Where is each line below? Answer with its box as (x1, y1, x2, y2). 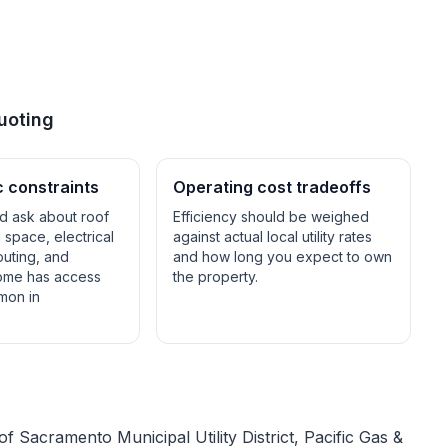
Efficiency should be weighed (173, 208, 370, 225)
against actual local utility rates (173, 228, 373, 245)
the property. (173, 268, 259, 285)
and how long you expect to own (173, 248, 393, 265)
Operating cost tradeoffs (173, 177, 372, 197)
